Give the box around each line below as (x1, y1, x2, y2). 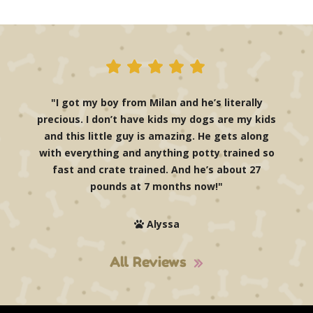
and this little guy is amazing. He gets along (44, 129, 269, 143)
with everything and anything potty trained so (38, 146, 275, 160)
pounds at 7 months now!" (90, 180, 223, 194)
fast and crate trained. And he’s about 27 (52, 163, 261, 177)
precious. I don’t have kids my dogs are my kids (37, 112, 276, 126)
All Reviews (110, 254, 187, 271)
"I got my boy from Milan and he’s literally (50, 96, 263, 110)
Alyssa (143, 217, 180, 231)
